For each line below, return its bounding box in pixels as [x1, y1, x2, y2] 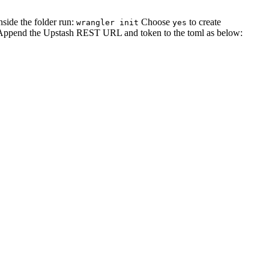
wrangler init [76, 18, 139, 28]
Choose [141, 17, 172, 28]
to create [187, 17, 221, 28]
